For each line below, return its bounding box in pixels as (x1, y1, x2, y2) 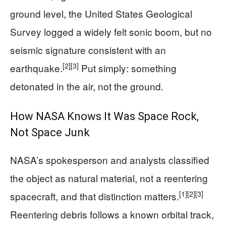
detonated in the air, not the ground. (10, 79, 163, 93)
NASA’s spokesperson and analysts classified (10, 153, 209, 167)
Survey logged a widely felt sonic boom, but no (10, 25, 212, 39)
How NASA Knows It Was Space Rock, (10, 110, 199, 123)
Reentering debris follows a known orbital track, (10, 207, 214, 221)
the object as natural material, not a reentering (10, 171, 208, 185)
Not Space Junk (10, 126, 90, 139)
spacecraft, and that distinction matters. (10, 189, 179, 203)
